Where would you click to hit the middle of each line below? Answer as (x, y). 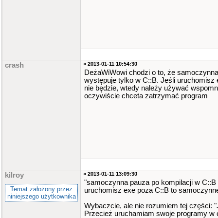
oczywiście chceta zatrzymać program (146, 96)
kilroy (14, 175)
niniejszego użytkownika (41, 196)
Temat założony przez (41, 189)
